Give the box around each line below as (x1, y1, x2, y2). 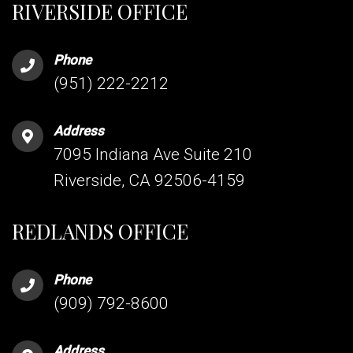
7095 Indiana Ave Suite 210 (54, 144, 252, 164)
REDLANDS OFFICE (12, 217, 188, 245)
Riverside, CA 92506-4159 (54, 170, 245, 190)
